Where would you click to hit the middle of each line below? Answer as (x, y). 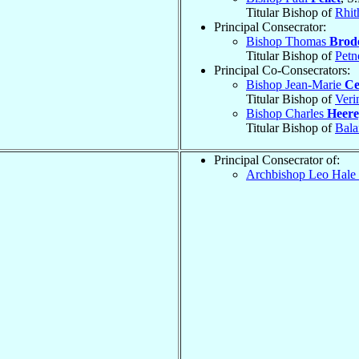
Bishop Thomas (288, 41)
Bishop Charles (286, 113)
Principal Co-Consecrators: (282, 70)
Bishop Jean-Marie (295, 84)
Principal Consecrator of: (277, 159)
